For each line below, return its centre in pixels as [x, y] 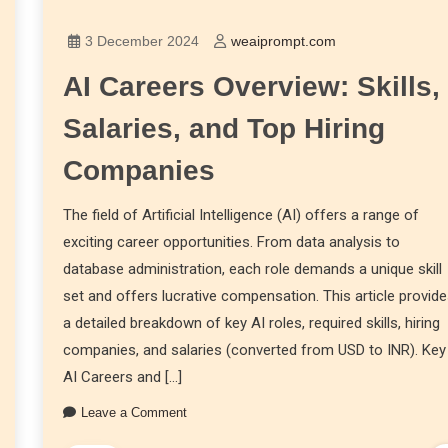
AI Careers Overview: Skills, [252, 87]
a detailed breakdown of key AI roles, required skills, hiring [252, 323]
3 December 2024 [142, 41]
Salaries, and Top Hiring [224, 129]
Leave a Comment [134, 413]
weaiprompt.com [284, 41]
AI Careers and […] [123, 377]
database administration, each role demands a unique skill [253, 269]
